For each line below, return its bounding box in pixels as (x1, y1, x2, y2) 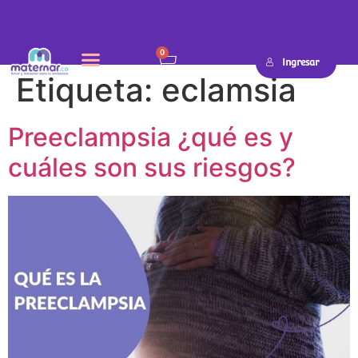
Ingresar (282, 56, 320, 68)
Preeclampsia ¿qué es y (8, 121, 293, 153)
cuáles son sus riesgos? (8, 152, 296, 184)
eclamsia (161, 70, 296, 110)
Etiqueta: (16, 70, 161, 110)
